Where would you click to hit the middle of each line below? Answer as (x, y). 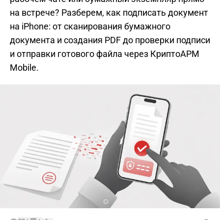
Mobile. (24, 68)
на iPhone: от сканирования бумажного (90, 26)
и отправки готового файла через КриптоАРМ (105, 54)
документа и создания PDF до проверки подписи (110, 40)
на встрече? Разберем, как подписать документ (109, 13)
